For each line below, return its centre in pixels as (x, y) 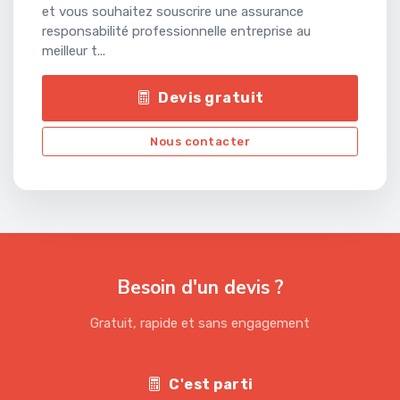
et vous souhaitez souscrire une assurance (173, 12)
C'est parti (211, 385)
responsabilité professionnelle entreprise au (176, 32)
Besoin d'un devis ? (200, 288)
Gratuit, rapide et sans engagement (200, 324)
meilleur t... (74, 51)
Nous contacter (200, 142)
